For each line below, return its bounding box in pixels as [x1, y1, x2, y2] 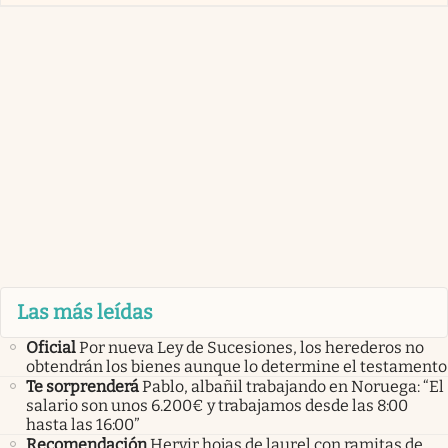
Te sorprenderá [26, 376, 139, 396]
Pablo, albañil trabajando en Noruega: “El [142, 376, 444, 396]
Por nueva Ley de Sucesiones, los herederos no [79, 337, 424, 357]
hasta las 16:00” [26, 414, 140, 434]
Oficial [26, 337, 76, 357]
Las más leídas [17, 300, 153, 325]
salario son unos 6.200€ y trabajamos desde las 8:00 [26, 395, 408, 415]
